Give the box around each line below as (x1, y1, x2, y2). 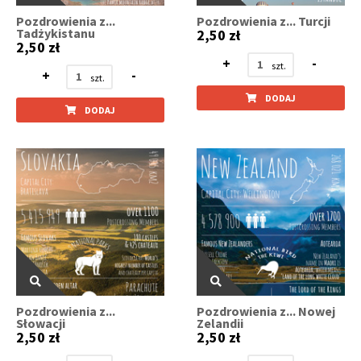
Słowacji (16, 315, 65, 332)
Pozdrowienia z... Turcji (197, 12, 331, 29)
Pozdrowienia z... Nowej (197, 303, 336, 320)
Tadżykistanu (16, 24, 95, 41)
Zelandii (197, 315, 244, 332)
